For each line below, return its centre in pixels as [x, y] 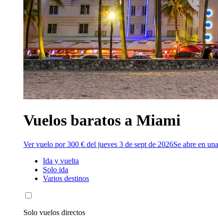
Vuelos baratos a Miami [102, 120]
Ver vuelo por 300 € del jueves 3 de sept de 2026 [98, 144]
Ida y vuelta [61, 161]
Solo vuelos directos [54, 212]
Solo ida [55, 169]
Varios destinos [66, 178]
